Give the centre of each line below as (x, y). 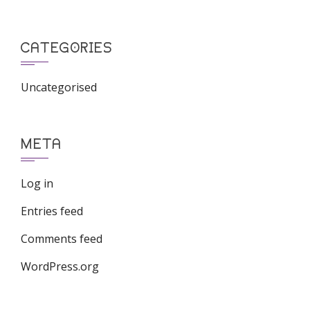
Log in (37, 183)
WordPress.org (60, 266)
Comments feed (62, 239)
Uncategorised (59, 87)
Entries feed (52, 211)
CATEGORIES (66, 47)
